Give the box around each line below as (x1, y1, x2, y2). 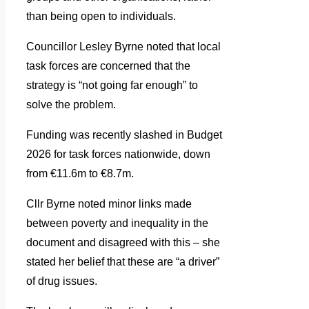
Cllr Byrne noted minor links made (26, 197, 192, 210)
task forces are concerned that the (26, 59, 190, 72)
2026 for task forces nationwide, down (26, 148, 210, 160)
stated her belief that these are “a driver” (26, 255, 219, 268)
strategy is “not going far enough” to (26, 79, 198, 91)
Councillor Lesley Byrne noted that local (26, 40, 221, 52)
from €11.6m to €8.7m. (26, 167, 134, 179)
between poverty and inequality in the (26, 217, 208, 229)
